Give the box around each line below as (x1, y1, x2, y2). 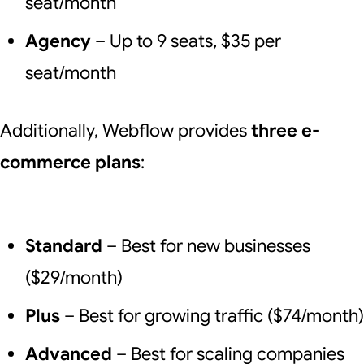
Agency (24, 30, 91, 52)
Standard (24, 235, 102, 257)
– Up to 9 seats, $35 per (90, 30, 281, 52)
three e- (251, 119, 320, 141)
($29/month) (24, 266, 123, 288)
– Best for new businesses (102, 235, 310, 257)
